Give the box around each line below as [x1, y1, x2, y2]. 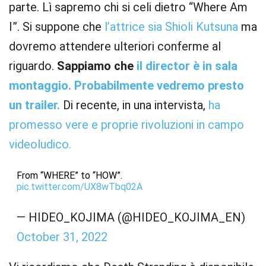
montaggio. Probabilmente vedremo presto [9, 78, 244, 93]
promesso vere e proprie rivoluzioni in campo [9, 117, 244, 132]
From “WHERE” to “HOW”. [16, 169, 122, 181]
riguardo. [9, 58, 57, 73]
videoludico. [9, 137, 71, 151]
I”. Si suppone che [9, 19, 104, 34]
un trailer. [9, 97, 60, 112]
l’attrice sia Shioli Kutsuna [104, 19, 238, 34]
